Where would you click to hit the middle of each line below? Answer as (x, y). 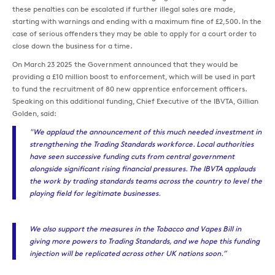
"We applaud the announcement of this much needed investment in (145, 131)
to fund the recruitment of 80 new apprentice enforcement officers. (130, 88)
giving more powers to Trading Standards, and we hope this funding (144, 241)
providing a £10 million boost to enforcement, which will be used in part (134, 76)
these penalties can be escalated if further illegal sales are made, (124, 9)
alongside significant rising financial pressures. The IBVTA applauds (142, 168)
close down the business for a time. (72, 45)
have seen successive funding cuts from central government (132, 156)
